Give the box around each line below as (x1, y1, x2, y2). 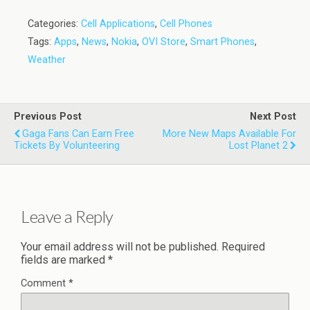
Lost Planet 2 (229, 140, 288, 152)
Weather (28, 54, 66, 66)
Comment (21, 277, 69, 289)
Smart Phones (190, 36, 255, 48)
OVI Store (142, 36, 185, 48)
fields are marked (21, 253, 108, 266)
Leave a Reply (21, 206, 113, 226)
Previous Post (14, 111, 82, 122)
